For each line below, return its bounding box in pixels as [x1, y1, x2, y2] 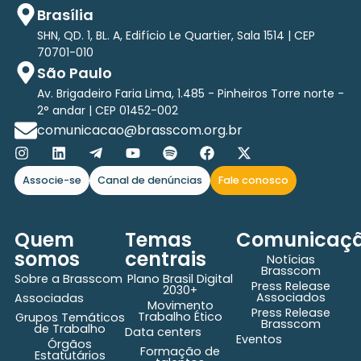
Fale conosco [218, 172, 288, 187]
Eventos [235, 330, 282, 347]
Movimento [147, 297, 214, 313]
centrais [125, 245, 207, 272]
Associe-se [22, 172, 81, 187]
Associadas [14, 289, 84, 306]
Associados [256, 288, 326, 305]
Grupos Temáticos [15, 309, 125, 326]
